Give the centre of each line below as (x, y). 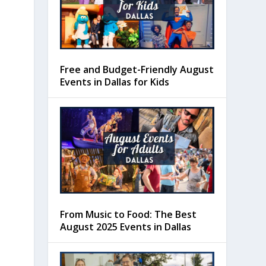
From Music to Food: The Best (128, 214)
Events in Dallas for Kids (114, 82)
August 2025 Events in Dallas (125, 227)
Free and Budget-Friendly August (137, 70)
